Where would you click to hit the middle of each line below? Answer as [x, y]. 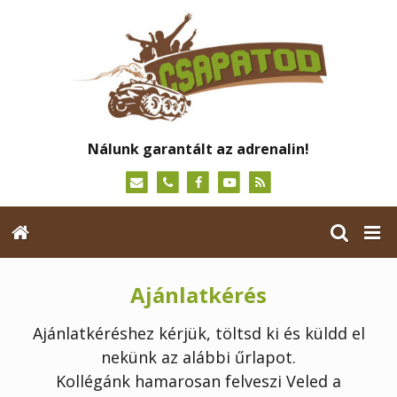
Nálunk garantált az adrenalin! [198, 149]
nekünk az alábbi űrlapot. [198, 357]
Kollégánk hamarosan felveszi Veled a [198, 381]
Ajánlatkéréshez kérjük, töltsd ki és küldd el [198, 333]
